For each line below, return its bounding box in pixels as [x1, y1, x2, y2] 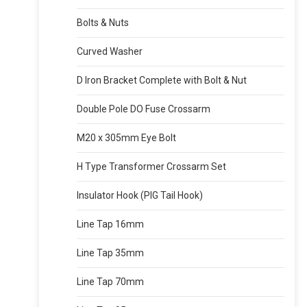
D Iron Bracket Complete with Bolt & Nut [77, 75, 247, 86]
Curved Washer [77, 46, 143, 57]
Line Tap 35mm [77, 247, 145, 258]
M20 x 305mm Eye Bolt [77, 132, 177, 143]
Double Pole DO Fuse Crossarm [77, 103, 211, 114]
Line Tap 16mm [77, 219, 145, 230]
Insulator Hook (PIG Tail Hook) [77, 190, 204, 201]
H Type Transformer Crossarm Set [77, 161, 227, 172]
